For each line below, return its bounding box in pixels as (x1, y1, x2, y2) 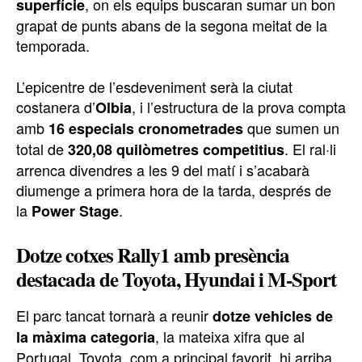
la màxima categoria (16, 326, 155, 348)
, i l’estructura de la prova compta (132, 96, 346, 118)
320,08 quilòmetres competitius (68, 139, 284, 161)
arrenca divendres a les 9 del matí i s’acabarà (16, 159, 309, 181)
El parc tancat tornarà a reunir (16, 305, 213, 326)
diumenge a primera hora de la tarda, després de (16, 179, 331, 201)
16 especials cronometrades (48, 118, 243, 140)
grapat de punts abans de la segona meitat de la (16, 15, 327, 36)
